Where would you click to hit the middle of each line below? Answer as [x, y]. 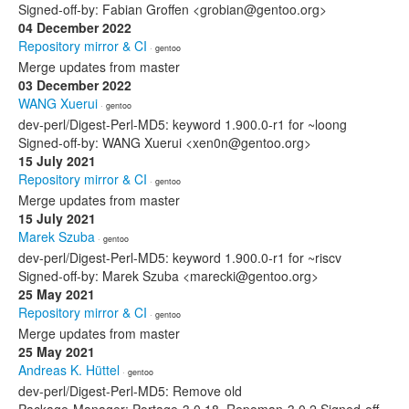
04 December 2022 [75, 27]
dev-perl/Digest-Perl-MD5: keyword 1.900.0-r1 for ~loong [183, 124]
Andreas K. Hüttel [69, 370]
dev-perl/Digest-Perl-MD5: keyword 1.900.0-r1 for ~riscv [180, 257]
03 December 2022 [75, 85]
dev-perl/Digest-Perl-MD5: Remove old [130, 391]
